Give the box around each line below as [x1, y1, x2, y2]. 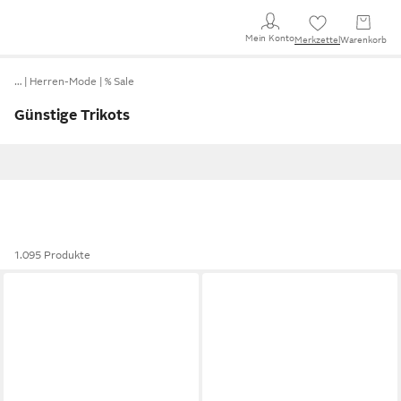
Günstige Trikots [14, 107, 130, 124]
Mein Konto [245, 32, 294, 43]
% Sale [105, 75, 134, 88]
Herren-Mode [30, 75, 97, 88]
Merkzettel [294, 35, 340, 45]
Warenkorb [340, 35, 387, 45]
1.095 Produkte [14, 249, 90, 261]
